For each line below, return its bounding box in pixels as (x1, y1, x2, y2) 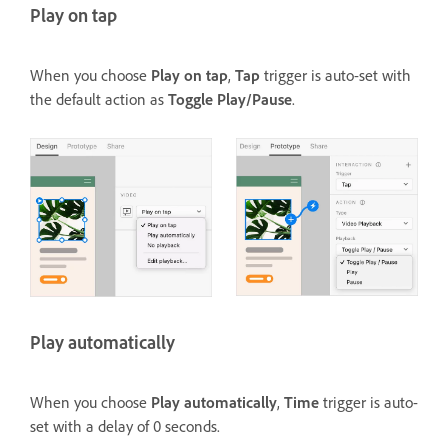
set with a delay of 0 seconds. (30, 417, 220, 437)
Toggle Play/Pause (168, 90, 292, 110)
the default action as (30, 90, 168, 110)
